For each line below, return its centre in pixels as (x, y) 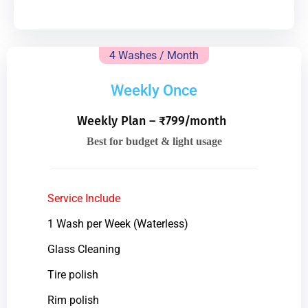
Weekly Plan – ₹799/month (152, 121)
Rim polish (73, 300)
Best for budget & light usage (154, 141)
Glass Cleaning (84, 249)
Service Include (84, 198)
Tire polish (73, 274)
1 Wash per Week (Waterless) (118, 223)
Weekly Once (154, 90)
